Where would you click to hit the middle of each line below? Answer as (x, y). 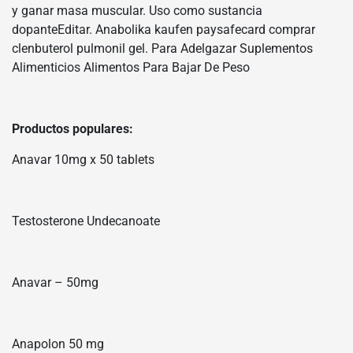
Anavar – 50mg (55, 282)
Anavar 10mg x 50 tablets (83, 159)
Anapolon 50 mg (58, 344)
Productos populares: (72, 128)
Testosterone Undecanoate (86, 221)
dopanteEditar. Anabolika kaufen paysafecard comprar (163, 29)
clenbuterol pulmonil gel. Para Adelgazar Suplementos (162, 48)
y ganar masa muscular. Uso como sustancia (137, 10)
